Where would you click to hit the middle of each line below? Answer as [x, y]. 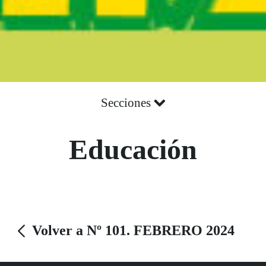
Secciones [127, 103]
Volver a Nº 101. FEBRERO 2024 [132, 231]
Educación [133, 150]
